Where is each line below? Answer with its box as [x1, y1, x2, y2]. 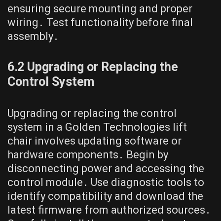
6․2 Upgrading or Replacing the [7, 60, 178, 74]
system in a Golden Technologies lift [7, 121, 187, 134]
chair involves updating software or [7, 135, 182, 147]
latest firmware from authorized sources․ [7, 204, 211, 217]
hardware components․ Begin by [7, 148, 168, 161]
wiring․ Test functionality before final [7, 16, 193, 29]
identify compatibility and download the [7, 190, 203, 203]
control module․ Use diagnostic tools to [7, 176, 204, 189]
